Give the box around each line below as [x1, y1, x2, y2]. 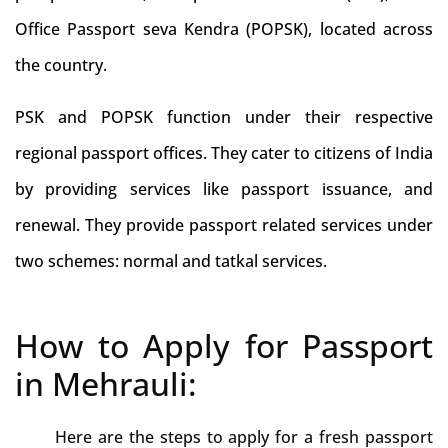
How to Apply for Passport [15, 324, 433, 367]
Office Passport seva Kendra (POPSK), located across [15, 18, 433, 40]
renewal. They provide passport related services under [15, 214, 433, 236]
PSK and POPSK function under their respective [15, 106, 433, 128]
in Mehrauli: [15, 362, 197, 405]
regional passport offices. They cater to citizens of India [15, 142, 433, 164]
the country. [15, 54, 107, 76]
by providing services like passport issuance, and [15, 178, 433, 200]
